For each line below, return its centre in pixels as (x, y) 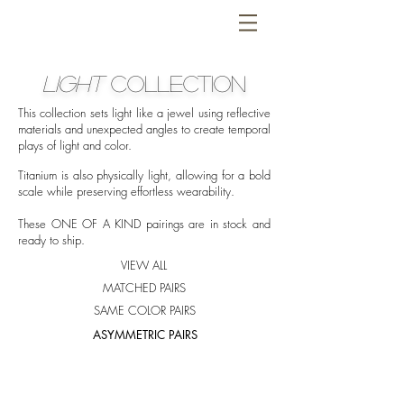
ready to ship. (51, 240)
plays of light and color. (75, 145)
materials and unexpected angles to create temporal (144, 129)
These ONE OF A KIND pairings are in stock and (144, 224)
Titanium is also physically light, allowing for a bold (144, 175)
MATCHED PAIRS (144, 288)
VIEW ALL (144, 265)
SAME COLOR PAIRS (144, 310)
